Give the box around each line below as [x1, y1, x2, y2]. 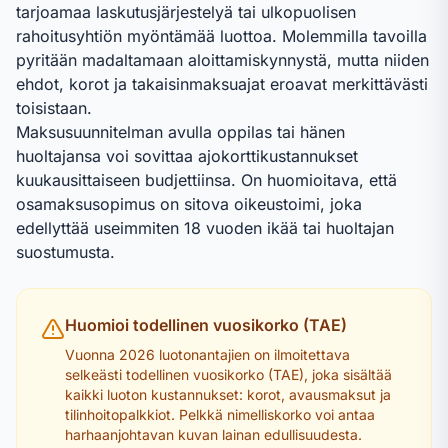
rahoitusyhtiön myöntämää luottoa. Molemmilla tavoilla [16, 26, 427, 46]
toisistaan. [16, 98, 92, 118]
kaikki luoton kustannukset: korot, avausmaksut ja [65, 386, 391, 403]
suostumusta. [16, 242, 115, 262]
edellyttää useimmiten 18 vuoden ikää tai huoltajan [16, 218, 394, 238]
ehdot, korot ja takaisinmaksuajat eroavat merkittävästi [16, 74, 428, 94]
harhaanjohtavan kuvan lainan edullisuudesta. [65, 426, 362, 443]
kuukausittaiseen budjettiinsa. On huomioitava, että [16, 170, 397, 190]
